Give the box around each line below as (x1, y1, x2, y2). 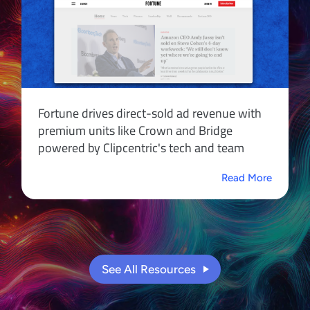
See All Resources (102, 262, 199, 276)
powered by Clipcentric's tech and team (38, 136, 245, 159)
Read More (221, 171, 272, 184)
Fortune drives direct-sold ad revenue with (38, 101, 262, 125)
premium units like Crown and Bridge (38, 118, 233, 142)
